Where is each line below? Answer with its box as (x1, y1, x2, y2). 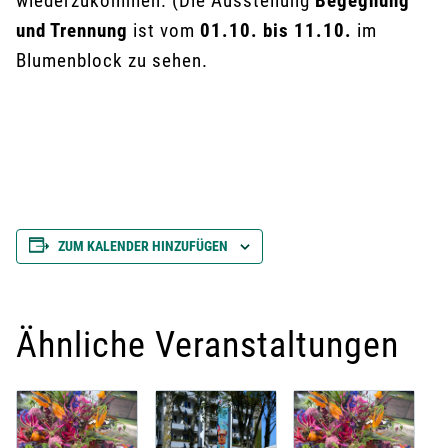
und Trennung (16, 19, 128, 42)
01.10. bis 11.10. (200, 19, 357, 42)
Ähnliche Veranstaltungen (16, 324, 399, 366)
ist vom (128, 19, 200, 42)
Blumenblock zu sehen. (16, 49, 208, 72)
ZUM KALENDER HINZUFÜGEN (58, 238, 228, 255)
